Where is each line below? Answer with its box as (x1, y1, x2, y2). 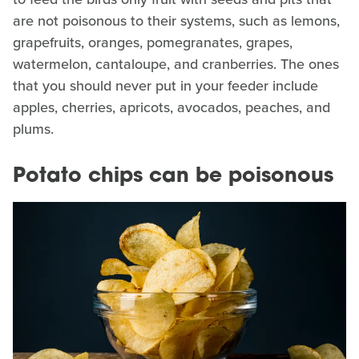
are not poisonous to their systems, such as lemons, (13, 10, 340, 32)
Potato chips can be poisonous (13, 167, 333, 188)
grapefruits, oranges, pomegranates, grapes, (13, 32, 292, 54)
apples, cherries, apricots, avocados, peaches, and (13, 97, 330, 119)
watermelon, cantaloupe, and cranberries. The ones (13, 54, 339, 75)
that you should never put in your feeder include (13, 75, 318, 97)
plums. (13, 119, 54, 140)
